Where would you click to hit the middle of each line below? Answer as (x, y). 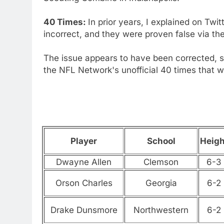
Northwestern (161, 210)
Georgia (161, 183)
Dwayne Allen (84, 162)
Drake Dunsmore (84, 210)
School (161, 141)
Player (84, 141)
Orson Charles (84, 183)
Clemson (161, 162)
